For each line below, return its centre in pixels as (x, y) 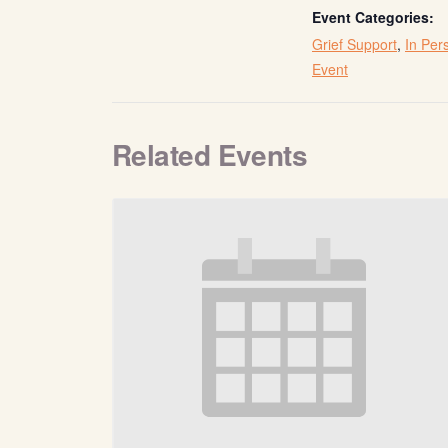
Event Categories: (373, 17)
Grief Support (354, 44)
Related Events (210, 154)
